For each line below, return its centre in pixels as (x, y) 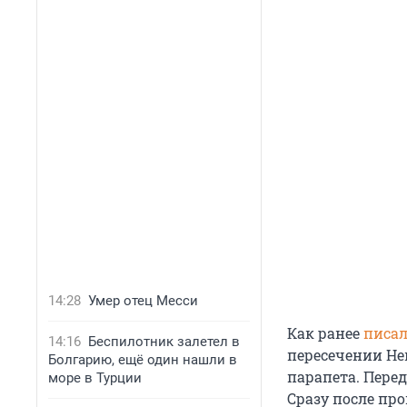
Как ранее (325, 333)
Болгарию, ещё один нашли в (143, 360)
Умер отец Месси (143, 301)
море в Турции (95, 378)
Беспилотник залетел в (164, 342)
